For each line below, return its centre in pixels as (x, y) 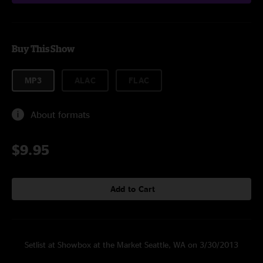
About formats (60, 114)
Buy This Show (43, 49)
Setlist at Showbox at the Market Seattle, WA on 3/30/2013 (131, 245)
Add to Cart (133, 189)
